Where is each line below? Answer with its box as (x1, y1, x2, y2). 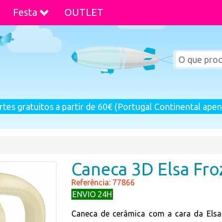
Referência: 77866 (71, 178, 135, 187)
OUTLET (64, 6, 104, 18)
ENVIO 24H (72, 190, 112, 199)
